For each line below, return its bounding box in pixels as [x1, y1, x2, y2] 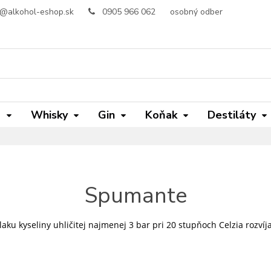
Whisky [31, 108, 68, 122]
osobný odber [170, 6, 223, 18]
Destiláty [207, 108, 256, 122]
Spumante [84, 181, 187, 211]
